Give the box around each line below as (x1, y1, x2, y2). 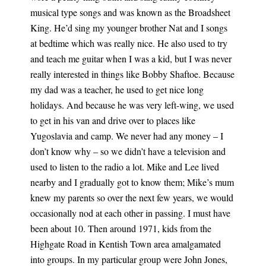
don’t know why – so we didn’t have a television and (30, 145, 226, 157)
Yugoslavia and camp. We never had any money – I (30, 129, 223, 142)
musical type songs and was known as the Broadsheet (30, 6, 230, 18)
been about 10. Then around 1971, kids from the (30, 222, 211, 235)
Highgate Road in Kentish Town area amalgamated (30, 237, 221, 250)
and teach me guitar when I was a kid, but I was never (30, 52, 232, 65)
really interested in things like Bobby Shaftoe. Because (30, 68, 235, 80)
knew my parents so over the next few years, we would (30, 191, 233, 204)
